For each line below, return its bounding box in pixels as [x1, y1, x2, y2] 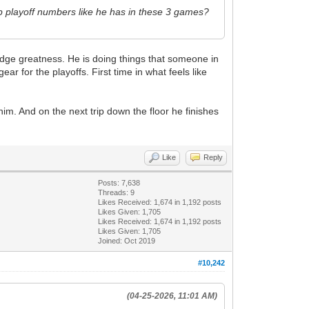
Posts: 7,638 [98, 178, 141, 187]
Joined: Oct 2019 [98, 236, 156, 245]
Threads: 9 [98, 188, 135, 197]
